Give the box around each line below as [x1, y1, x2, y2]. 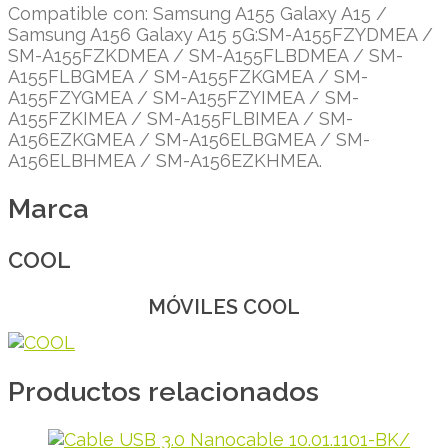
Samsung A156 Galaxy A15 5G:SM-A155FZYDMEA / [8, 24, 433, 46]
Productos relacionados [8, 375, 319, 407]
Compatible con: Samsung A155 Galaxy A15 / [8, 3, 387, 25]
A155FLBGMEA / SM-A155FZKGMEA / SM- [8, 66, 368, 88]
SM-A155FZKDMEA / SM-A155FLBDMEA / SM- [8, 45, 403, 67]
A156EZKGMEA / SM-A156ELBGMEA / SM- [8, 129, 370, 151]
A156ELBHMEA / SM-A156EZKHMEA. [8, 150, 322, 172]
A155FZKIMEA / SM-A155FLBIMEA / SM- [8, 108, 353, 130]
